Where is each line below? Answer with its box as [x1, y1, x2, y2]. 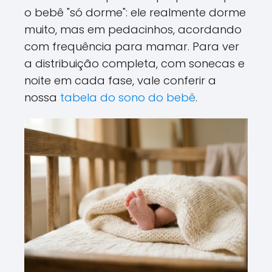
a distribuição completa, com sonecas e [24, 56, 245, 71]
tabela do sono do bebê [60, 90, 195, 105]
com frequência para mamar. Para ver [24, 39, 239, 54]
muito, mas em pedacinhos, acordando [24, 22, 242, 37]
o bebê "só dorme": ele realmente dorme [24, 5, 246, 20]
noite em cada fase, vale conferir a [24, 73, 216, 88]
